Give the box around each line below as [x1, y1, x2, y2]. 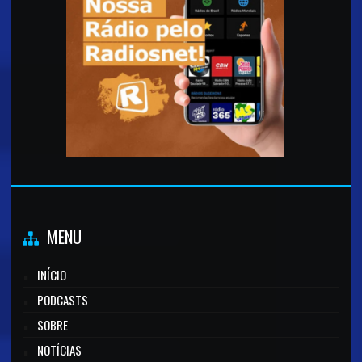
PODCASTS [37, 290, 89, 309]
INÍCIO [37, 265, 67, 284]
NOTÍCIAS [37, 340, 82, 359]
